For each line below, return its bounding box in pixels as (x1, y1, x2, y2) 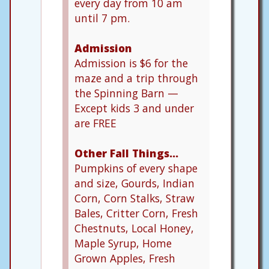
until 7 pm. (74, 10, 130, 25)
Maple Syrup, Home (74, 235, 172, 250)
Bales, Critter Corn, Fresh (74, 205, 198, 220)
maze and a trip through (74, 70, 198, 85)
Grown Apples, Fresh (74, 250, 175, 265)
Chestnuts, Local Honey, (74, 220, 194, 235)
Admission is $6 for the (74, 55, 188, 70)
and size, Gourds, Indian (74, 175, 195, 190)
